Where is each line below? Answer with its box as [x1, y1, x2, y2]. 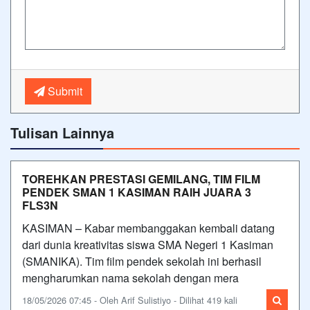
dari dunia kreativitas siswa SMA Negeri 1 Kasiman [22, 236, 273, 253]
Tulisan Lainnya [10, 122, 114, 143]
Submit [45, 82, 82, 99]
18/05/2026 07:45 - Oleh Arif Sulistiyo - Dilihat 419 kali [22, 293, 237, 307]
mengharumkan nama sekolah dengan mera [22, 269, 239, 286]
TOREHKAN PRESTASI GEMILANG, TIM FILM [22, 170, 260, 187]
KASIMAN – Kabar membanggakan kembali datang [22, 219, 275, 236]
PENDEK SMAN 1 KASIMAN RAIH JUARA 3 [22, 183, 251, 200]
